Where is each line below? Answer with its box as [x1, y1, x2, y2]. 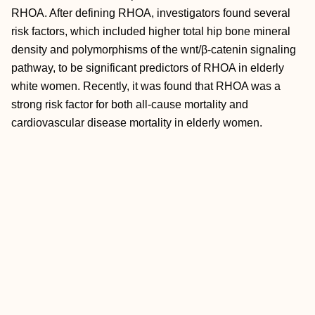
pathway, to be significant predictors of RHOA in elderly [11, 62, 284, 74]
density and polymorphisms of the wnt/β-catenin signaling [11, 44, 296, 56]
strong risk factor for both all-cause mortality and [11, 98, 248, 110]
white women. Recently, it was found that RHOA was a [11, 80, 281, 92]
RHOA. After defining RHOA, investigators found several [11, 7, 290, 19]
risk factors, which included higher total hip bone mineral [11, 25, 290, 37]
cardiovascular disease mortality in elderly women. [11, 117, 262, 129]
